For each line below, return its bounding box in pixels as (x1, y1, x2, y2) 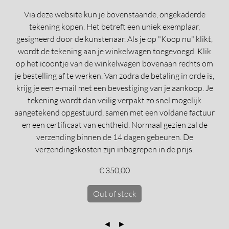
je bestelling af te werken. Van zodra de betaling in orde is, (15, 71, 214, 81)
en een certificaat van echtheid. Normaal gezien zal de (21, 120, 208, 130)
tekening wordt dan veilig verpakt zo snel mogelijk (28, 95, 201, 105)
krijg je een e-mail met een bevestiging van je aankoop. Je (16, 83, 213, 93)
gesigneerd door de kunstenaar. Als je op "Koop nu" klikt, (16, 34, 213, 44)
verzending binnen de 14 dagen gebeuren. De (36, 132, 193, 142)
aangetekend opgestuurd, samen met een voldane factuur (14, 107, 215, 118)
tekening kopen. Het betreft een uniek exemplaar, (29, 21, 200, 32)
